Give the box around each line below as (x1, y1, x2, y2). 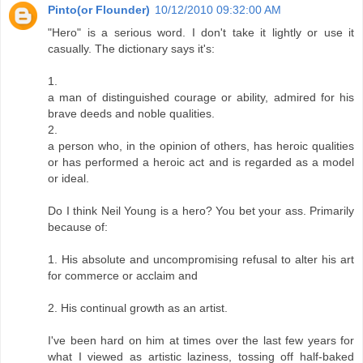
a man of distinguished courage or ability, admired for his (48, 91, 354, 105)
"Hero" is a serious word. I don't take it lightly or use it (48, 26, 354, 40)
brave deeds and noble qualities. (48, 107, 215, 121)
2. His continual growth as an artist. (48, 301, 228, 315)
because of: (48, 220, 108, 234)
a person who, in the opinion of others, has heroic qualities (48, 139, 354, 153)
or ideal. (48, 172, 89, 186)
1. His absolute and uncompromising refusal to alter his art (48, 253, 354, 267)
